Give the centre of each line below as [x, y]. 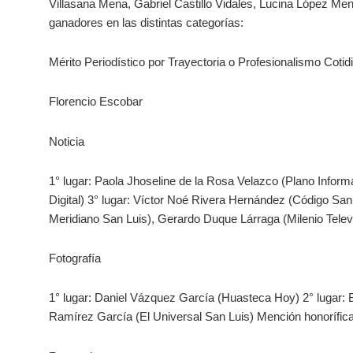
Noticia [67, 141]
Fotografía [75, 258]
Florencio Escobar [96, 102]
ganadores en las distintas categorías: [146, 22]
